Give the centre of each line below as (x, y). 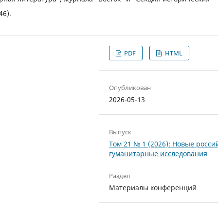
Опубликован (130, 87)
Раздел (120, 175)
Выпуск (120, 132)
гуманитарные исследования (158, 153)
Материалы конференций (153, 187)
